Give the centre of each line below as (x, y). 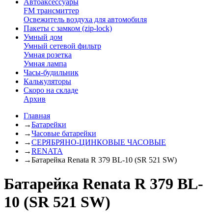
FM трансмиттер (51, 11)
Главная (37, 116)
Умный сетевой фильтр (62, 46)
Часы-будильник (51, 72)
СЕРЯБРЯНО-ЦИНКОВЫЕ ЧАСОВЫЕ (99, 142)
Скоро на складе (51, 90)
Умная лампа (45, 64)
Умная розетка (48, 55)
